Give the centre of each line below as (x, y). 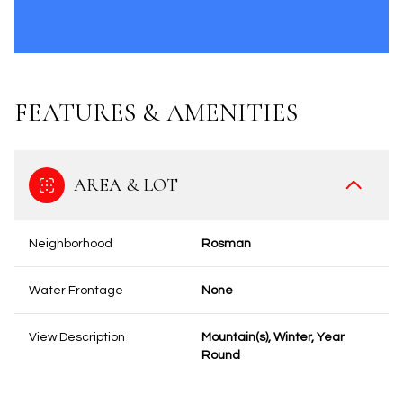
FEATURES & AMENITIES (156, 112)
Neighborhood (71, 244)
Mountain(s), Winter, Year (273, 337)
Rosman (226, 244)
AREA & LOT (126, 185)
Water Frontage (76, 291)
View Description (77, 337)
